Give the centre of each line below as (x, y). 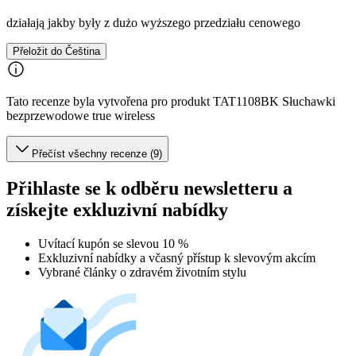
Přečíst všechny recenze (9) (97, 154)
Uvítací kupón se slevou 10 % (113, 243)
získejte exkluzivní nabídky (117, 210)
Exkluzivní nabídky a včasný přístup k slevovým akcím (177, 257)
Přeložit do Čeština (56, 52)
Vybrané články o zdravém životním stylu (142, 272)
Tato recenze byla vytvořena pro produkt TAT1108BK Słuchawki (171, 102)
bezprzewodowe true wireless (81, 116)
